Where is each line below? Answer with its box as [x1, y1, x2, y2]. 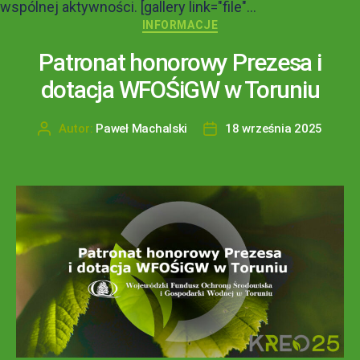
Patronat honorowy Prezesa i [39, 48, 321, 77]
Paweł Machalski [96, 121, 188, 137]
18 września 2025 [225, 121, 323, 137]
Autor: [58, 121, 96, 137]
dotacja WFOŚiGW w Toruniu [40, 76, 320, 104]
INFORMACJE [141, 18, 219, 31]
